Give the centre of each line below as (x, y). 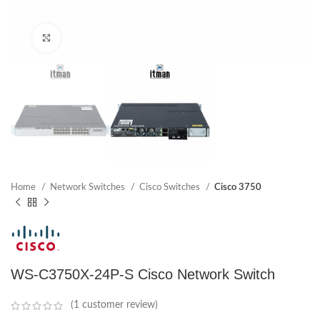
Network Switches (89, 187)
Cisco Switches (171, 187)
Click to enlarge (92, 37)
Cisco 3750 (238, 187)
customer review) (119, 305)
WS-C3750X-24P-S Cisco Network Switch (143, 275)
